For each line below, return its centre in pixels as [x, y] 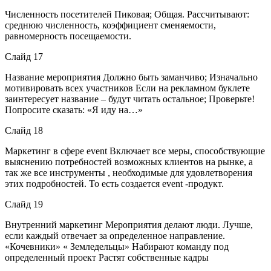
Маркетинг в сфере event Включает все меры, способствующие [135, 151]
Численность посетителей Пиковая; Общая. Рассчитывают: [127, 14]
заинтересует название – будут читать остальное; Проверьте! [130, 99]
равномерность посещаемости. [68, 36]
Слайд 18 [24, 130]
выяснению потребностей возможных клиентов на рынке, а [129, 162]
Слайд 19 [24, 204]
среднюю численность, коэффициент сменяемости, [110, 25]
